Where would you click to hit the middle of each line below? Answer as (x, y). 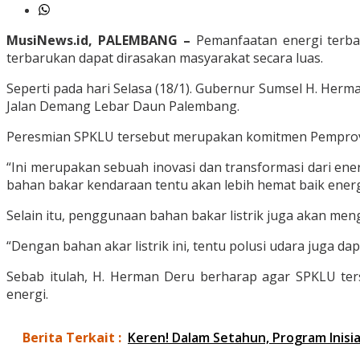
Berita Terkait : (72, 338)
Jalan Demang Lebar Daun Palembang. (123, 106)
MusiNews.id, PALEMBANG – (98, 41)
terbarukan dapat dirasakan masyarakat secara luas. (165, 58)
